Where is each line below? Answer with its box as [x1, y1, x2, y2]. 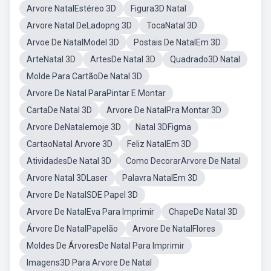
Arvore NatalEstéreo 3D [27, 4, 116, 13]
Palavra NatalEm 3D [122, 173, 198, 183]
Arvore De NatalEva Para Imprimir [27, 207, 154, 217]
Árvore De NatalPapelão [27, 224, 118, 233]
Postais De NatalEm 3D [134, 38, 221, 47]
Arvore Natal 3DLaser [27, 173, 108, 183]
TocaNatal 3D [146, 21, 197, 30]
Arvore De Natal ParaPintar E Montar [27, 88, 166, 98]
